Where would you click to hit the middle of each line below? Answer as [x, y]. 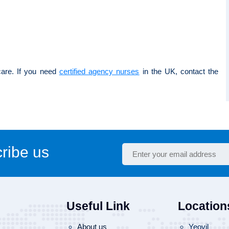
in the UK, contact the [179, 71]
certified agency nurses [99, 71]
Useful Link [98, 206]
